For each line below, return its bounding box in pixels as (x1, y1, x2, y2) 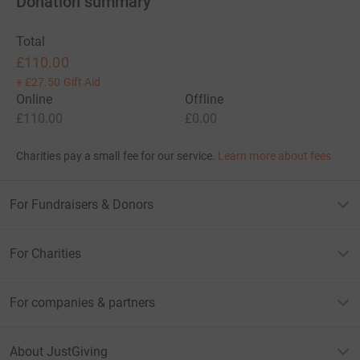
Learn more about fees (218, 149, 332, 163)
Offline (185, 92, 224, 108)
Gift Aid (63, 76, 101, 89)
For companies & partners (10, 295, 155, 311)
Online (16, 92, 53, 108)
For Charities (10, 246, 81, 262)
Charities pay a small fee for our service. (16, 149, 215, 163)
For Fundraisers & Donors (10, 197, 153, 213)
